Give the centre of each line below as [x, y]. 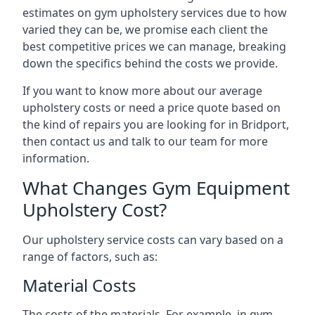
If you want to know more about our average [142, 91]
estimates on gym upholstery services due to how [155, 13]
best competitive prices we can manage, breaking [154, 46]
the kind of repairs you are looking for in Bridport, [156, 124]
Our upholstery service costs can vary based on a [153, 240]
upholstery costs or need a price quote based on [152, 108]
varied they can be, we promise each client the [145, 30]
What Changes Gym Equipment [156, 188]
